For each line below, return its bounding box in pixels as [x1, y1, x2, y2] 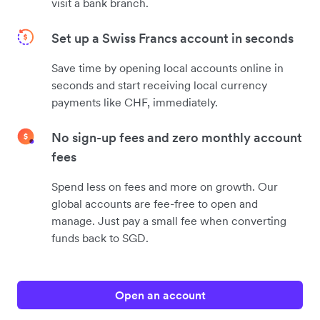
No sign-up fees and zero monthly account [51, 129, 302, 146]
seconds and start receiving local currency [51, 77, 267, 92]
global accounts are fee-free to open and [51, 196, 258, 211]
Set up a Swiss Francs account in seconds [51, 29, 294, 46]
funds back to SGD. [51, 230, 149, 245]
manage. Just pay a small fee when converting [51, 213, 286, 228]
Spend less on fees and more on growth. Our [51, 179, 278, 194]
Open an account [114, 287, 206, 302]
